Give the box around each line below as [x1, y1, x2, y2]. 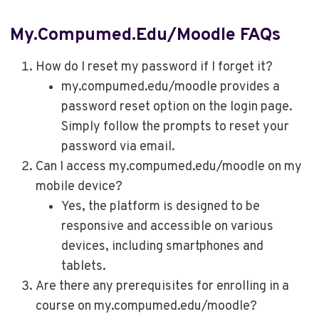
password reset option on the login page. [61, 99, 293, 116]
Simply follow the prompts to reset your [61, 119, 289, 136]
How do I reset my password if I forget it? [35, 59, 273, 76]
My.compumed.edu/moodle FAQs [9, 23, 281, 47]
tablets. [61, 258, 106, 276]
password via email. [61, 139, 175, 156]
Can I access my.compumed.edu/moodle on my [35, 159, 302, 176]
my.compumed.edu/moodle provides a [61, 79, 280, 96]
